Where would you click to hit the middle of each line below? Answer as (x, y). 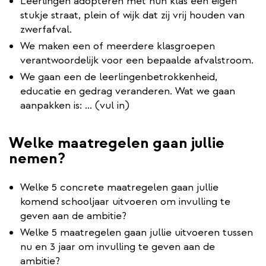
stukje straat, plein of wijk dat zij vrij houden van (132, 15)
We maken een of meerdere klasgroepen (118, 46)
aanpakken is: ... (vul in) (75, 105)
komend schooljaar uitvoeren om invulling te (125, 201)
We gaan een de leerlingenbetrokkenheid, (119, 77)
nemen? (37, 158)
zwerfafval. (46, 29)
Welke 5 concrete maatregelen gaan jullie (119, 187)
